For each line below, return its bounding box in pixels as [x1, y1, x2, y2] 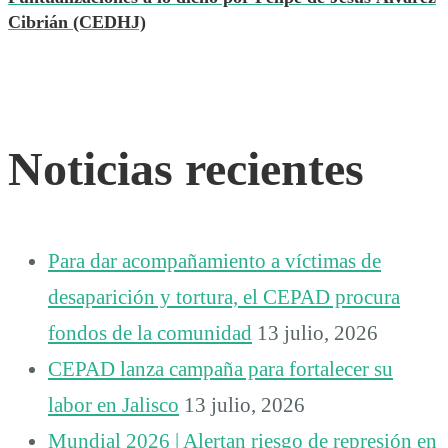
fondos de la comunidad [48, 320, 252, 345]
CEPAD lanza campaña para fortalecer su [48, 356, 393, 381]
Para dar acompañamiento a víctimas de [48, 248, 381, 273]
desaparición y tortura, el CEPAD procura [48, 284, 400, 309]
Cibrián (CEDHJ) [8, 11, 146, 32]
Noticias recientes [8, 141, 364, 195]
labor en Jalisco [48, 392, 179, 417]
